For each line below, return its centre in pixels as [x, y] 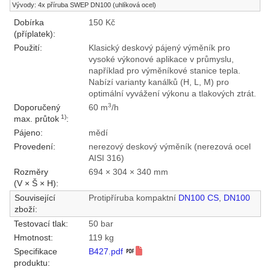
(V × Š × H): [36, 184]
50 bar [101, 224]
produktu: [32, 263]
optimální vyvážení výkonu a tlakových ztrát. [172, 94]
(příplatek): [34, 34]
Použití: [28, 48]
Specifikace [35, 252]
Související [35, 198]
